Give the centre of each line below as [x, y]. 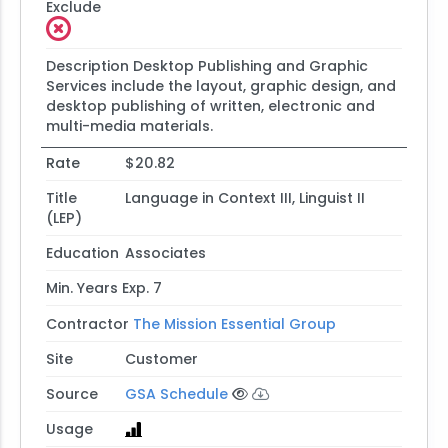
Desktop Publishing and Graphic [250, 65]
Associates [165, 253]
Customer [161, 358]
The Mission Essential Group [234, 323]
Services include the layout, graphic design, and [220, 85]
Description [87, 65]
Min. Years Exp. [97, 288]
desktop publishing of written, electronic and [210, 105]
